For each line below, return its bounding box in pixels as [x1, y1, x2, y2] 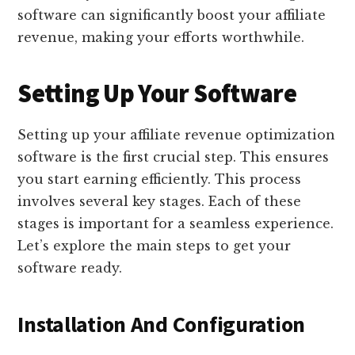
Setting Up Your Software [17, 77, 297, 109]
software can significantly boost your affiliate [17, 6, 326, 23]
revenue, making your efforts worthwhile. [17, 29, 305, 45]
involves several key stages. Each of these [17, 193, 302, 209]
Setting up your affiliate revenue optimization [17, 126, 336, 143]
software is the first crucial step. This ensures [17, 148, 330, 165]
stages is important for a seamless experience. [17, 215, 334, 231]
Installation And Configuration [17, 309, 305, 338]
